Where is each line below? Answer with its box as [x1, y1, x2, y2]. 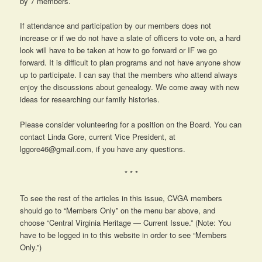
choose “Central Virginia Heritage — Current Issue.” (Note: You [20, 216, 232, 228]
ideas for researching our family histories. [20, 94, 160, 105]
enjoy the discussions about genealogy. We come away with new [20, 81, 240, 93]
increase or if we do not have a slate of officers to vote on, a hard [20, 32, 241, 44]
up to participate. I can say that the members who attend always [20, 69, 238, 81]
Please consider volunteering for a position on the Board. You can [20, 118, 242, 130]
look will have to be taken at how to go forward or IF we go [20, 44, 218, 56]
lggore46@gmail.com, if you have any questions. [20, 143, 186, 154]
